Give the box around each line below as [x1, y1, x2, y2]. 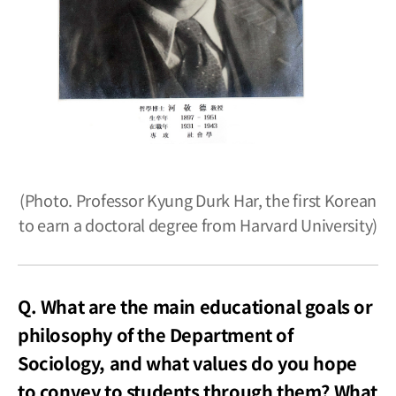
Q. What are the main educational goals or [18, 293, 373, 319]
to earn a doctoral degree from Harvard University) [18, 212, 377, 236]
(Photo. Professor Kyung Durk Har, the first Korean [19, 187, 377, 211]
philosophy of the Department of [18, 321, 293, 347]
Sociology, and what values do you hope [18, 349, 357, 376]
